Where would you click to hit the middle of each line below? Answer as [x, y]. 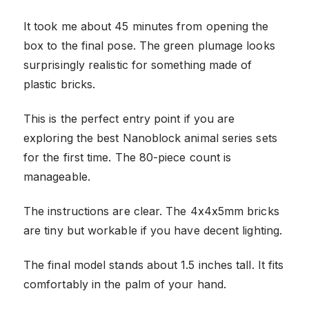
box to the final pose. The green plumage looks [149, 45]
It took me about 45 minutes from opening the [146, 26]
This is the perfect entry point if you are [129, 118]
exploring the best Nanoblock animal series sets [150, 138]
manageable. [57, 176]
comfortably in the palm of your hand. [125, 284]
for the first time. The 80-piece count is [128, 157]
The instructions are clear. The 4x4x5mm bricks [151, 211]
